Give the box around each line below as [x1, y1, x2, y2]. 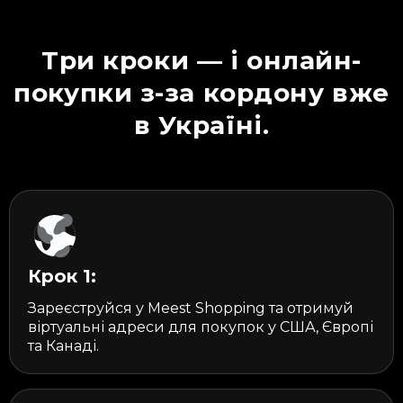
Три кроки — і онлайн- [41, 44, 362, 76]
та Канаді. [28, 336, 99, 354]
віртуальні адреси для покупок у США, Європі [28, 318, 373, 336]
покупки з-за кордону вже [13, 76, 390, 108]
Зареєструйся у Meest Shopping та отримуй [28, 299, 354, 317]
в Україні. [133, 109, 270, 140]
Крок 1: [28, 264, 96, 287]
